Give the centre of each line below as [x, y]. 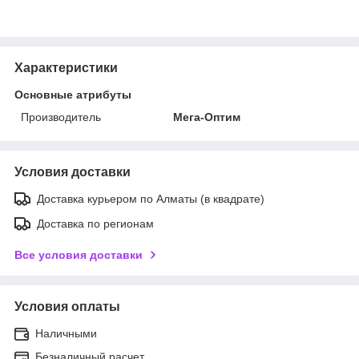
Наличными [66, 333]
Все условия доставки [79, 254]
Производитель [61, 117]
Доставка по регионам [95, 223]
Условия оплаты [67, 306]
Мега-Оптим [207, 117]
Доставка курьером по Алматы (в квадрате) [151, 198]
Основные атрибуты [73, 94]
